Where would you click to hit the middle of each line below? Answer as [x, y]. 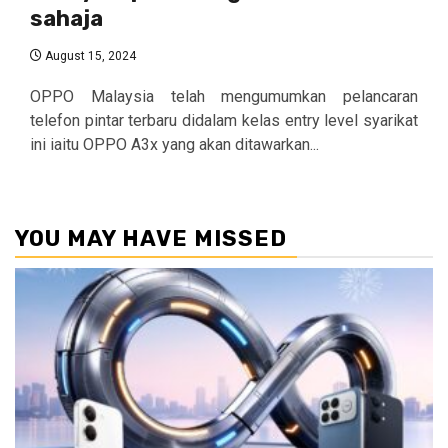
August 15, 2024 [89, 55]
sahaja [66, 18]
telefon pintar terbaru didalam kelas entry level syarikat [224, 120]
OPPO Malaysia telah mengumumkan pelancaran [224, 96]
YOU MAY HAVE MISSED [151, 238]
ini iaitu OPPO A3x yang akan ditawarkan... [174, 144]
